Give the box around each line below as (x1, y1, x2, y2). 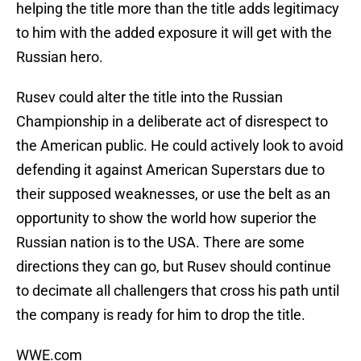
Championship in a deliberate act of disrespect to (16, 113, 328, 131)
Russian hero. (16, 48, 103, 66)
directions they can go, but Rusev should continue (16, 258, 331, 276)
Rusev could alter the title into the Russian (16, 89, 283, 106)
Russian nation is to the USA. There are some (16, 234, 305, 251)
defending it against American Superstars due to (16, 161, 325, 179)
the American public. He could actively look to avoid (16, 137, 343, 155)
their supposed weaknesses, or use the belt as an (16, 185, 330, 203)
